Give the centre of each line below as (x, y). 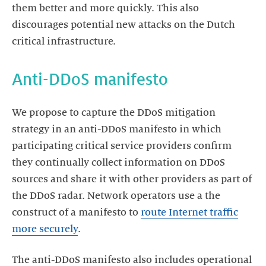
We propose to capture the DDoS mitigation (114, 113)
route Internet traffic (189, 213)
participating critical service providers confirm (122, 146)
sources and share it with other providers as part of (132, 179)
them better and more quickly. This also (105, 8)
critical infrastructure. (64, 42)
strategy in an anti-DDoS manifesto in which (117, 129)
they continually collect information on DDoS (118, 163)
